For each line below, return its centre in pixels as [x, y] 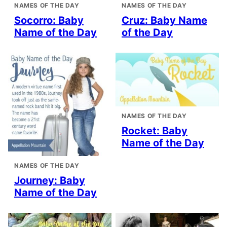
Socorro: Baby [49, 20]
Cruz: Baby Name [164, 20]
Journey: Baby [50, 180]
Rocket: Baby [155, 131]
